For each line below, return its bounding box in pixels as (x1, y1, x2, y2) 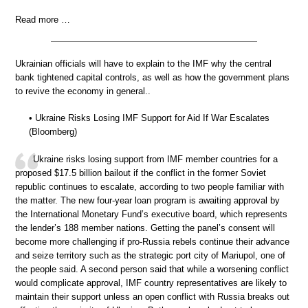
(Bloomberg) (29, 126, 77, 137)
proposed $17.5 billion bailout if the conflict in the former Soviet (15, 167, 266, 178)
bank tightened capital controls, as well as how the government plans (15, 71, 289, 82)
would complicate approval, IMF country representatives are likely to (15, 277, 287, 288)
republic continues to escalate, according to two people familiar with (15, 181, 284, 192)
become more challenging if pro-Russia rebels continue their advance (15, 236, 289, 247)
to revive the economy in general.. (15, 85, 151, 96)
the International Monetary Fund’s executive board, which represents (15, 208, 287, 219)
